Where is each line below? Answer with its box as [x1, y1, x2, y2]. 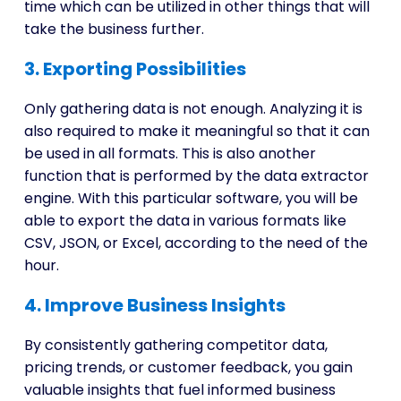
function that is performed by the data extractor [23, 166, 369, 186]
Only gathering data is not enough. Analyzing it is [23, 98, 363, 119]
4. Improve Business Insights [23, 293, 286, 318]
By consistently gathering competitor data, [23, 335, 328, 355]
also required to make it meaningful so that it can [23, 121, 370, 141]
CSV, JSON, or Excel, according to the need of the [23, 233, 368, 253]
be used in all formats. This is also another [23, 143, 316, 164]
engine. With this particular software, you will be [23, 188, 358, 209]
